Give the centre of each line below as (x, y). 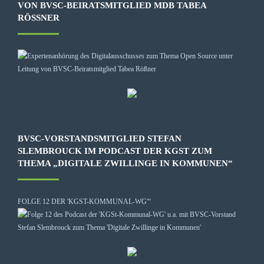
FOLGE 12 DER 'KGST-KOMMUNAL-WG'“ (84, 201)
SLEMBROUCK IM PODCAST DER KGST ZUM (115, 151)
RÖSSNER (35, 17)
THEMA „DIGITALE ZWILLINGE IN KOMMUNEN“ (125, 163)
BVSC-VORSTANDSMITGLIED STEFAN (100, 138)
